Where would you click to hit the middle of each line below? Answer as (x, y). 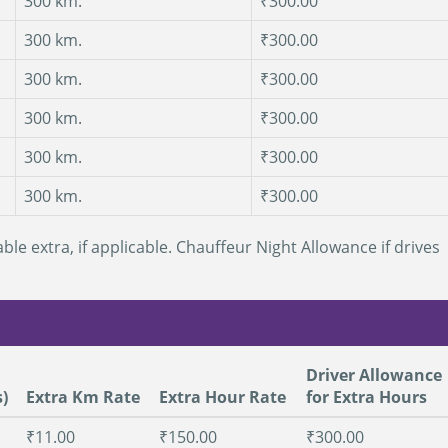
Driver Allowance (374, 375)
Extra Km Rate (83, 397)
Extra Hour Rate (222, 397)
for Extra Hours (366, 397)
